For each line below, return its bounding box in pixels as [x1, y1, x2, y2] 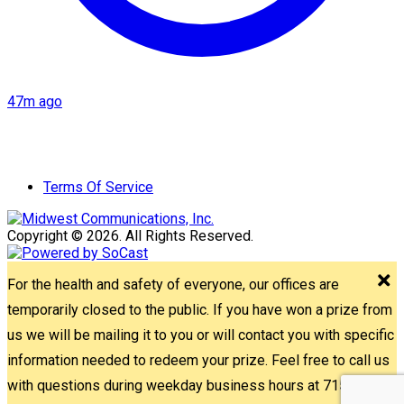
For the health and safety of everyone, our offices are [7, 275, 339, 293]
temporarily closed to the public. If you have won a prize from [7, 300, 392, 318]
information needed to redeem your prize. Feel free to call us [7, 351, 390, 369]
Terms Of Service [43, 178, 153, 196]
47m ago [7, 92, 62, 110]
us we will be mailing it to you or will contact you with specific [7, 326, 394, 344]
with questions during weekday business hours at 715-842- [7, 376, 382, 394]
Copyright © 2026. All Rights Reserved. [7, 226, 253, 244]
